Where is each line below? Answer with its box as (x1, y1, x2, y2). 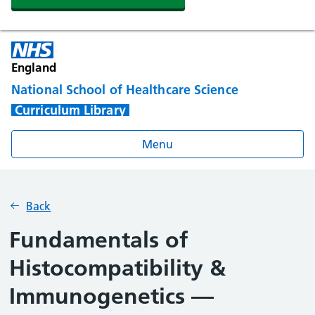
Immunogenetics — (9, 283, 214, 309)
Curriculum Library (15, 102, 126, 118)
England (11, 60, 56, 75)
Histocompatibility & (9, 255, 226, 281)
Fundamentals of (9, 226, 188, 253)
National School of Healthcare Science (11, 82, 238, 98)
